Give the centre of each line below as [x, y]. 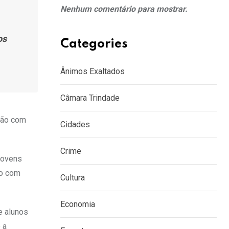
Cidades [75, 124]
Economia [78, 204]
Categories [94, 44]
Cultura [73, 178]
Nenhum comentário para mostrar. [124, 9]
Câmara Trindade [90, 98]
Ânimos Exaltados [93, 71]
